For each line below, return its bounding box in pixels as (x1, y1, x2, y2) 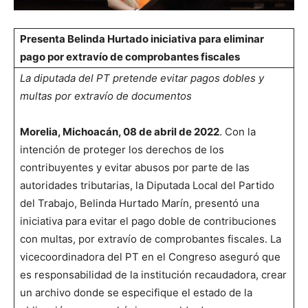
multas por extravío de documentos (20, 89, 192, 103)
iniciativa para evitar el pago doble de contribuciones (20, 214, 276, 228)
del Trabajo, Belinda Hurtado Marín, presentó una (20, 197, 259, 210)
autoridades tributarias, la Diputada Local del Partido (20, 179, 274, 192)
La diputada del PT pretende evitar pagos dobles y (20, 71, 264, 85)
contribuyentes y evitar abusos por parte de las (20, 161, 250, 175)
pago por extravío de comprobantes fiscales (20, 50, 240, 64)
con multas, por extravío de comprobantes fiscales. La (20, 232, 281, 246)
